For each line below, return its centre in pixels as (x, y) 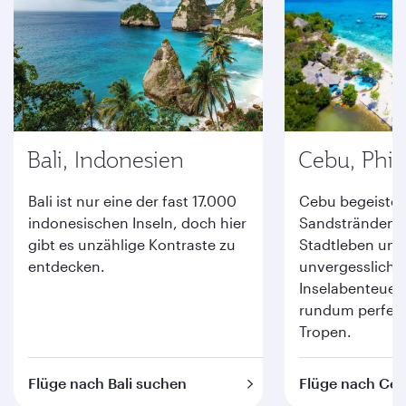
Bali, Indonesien (106, 159)
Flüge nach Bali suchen (107, 383)
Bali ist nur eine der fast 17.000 (132, 201)
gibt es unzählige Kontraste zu (132, 244)
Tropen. (325, 331)
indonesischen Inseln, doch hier (137, 222)
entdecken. (67, 266)
